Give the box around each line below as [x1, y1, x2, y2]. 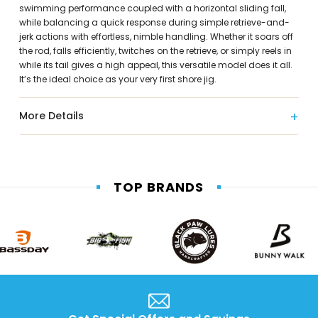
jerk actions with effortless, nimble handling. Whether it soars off [18, 31, 293, 43]
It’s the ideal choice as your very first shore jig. [18, 73, 216, 86]
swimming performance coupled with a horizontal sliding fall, [18, 2, 286, 15]
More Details [18, 109, 84, 124]
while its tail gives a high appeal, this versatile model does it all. [18, 59, 292, 72]
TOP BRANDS [114, 178, 204, 197]
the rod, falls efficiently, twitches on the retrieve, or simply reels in [18, 45, 292, 57]
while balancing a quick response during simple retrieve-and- [18, 16, 290, 29]
